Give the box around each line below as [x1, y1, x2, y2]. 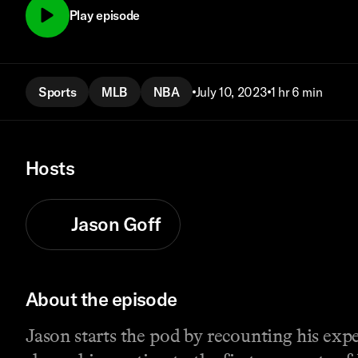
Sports [38, 83, 77, 100]
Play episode [69, 7, 141, 24]
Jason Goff [71, 213, 161, 237]
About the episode [26, 288, 177, 312]
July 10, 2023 [195, 83, 268, 100]
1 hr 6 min [270, 83, 323, 100]
